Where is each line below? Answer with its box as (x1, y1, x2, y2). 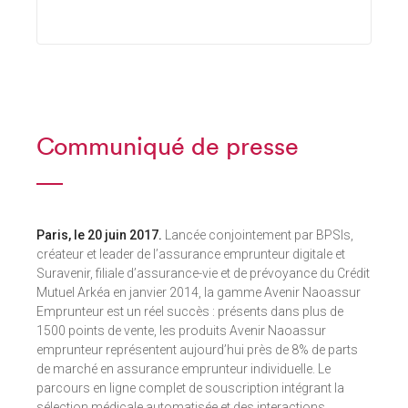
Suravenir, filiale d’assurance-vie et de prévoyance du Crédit (36, 266, 370, 280)
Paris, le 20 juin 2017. (36, 228, 162, 242)
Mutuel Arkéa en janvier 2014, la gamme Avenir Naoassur (36, 285, 361, 300)
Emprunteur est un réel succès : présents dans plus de (36, 304, 343, 319)
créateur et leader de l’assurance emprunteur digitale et (36, 247, 345, 261)
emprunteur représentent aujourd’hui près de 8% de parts (36, 342, 358, 357)
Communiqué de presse (36, 130, 299, 161)
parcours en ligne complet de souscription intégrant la (36, 381, 344, 395)
